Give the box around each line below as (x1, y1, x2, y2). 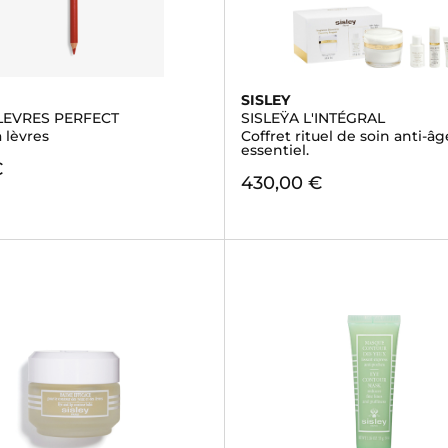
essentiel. (240, 141, 309, 159)
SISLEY (240, 91, 290, 109)
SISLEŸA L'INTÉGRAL (240, 109, 385, 127)
